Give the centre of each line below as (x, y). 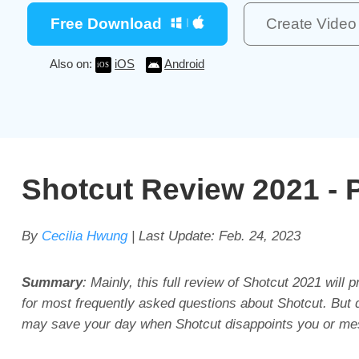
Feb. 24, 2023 (259, 236)
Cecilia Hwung (84, 236)
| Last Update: (173, 236)
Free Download (106, 23)
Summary (52, 282)
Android (185, 63)
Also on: (73, 63)
